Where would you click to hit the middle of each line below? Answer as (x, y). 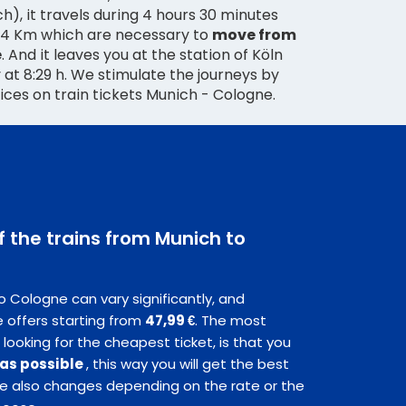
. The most (231, 321)
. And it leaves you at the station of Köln (142, 55)
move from (254, 35)
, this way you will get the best (188, 364)
